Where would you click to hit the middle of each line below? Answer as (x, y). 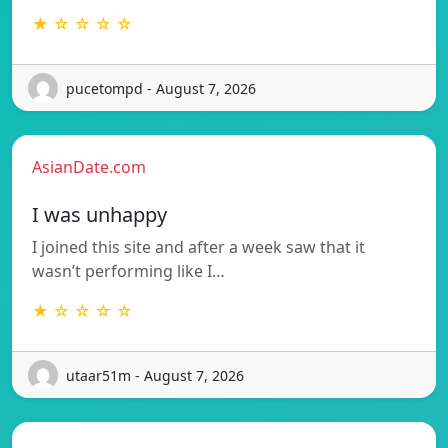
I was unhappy (99, 215)
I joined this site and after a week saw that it (198, 247)
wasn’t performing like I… (128, 271)
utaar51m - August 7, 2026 (155, 375)
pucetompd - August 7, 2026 (161, 88)
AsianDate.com (89, 167)
